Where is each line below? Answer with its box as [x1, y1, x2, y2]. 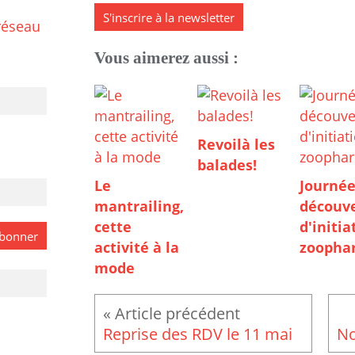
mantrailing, [94, 197, 184, 216]
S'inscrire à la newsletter [103, 10, 235, 26]
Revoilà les [197, 135, 275, 155]
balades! [197, 155, 257, 175]
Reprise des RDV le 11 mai [103, 323, 292, 345]
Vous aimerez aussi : [94, 48, 239, 68]
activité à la [94, 238, 179, 258]
